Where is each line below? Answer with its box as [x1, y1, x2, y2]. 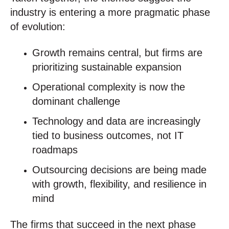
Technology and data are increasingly [32, 115, 201, 127]
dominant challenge [32, 95, 121, 107]
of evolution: [10, 21, 65, 33]
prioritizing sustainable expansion [32, 61, 182, 73]
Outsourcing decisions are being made [32, 164, 207, 176]
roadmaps [32, 144, 78, 155]
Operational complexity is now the [32, 81, 186, 93]
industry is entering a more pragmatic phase [10, 7, 210, 18]
